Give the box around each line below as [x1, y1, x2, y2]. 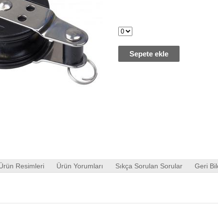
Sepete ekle [129, 50, 168, 58]
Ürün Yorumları [56, 162, 103, 170]
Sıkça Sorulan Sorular [115, 162, 182, 170]
